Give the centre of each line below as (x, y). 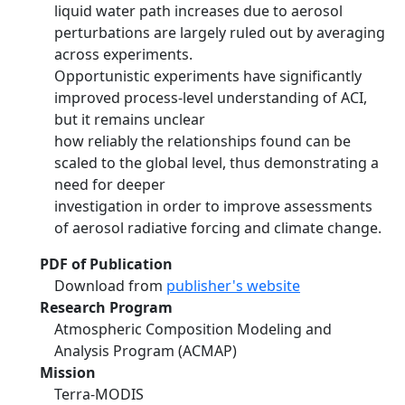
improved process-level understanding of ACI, (211, 98)
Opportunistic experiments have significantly (208, 76)
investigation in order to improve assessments (213, 206)
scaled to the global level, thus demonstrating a (217, 163)
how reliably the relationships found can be (202, 141)
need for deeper (110, 184)
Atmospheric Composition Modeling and (193, 329)
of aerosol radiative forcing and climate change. (218, 228)
